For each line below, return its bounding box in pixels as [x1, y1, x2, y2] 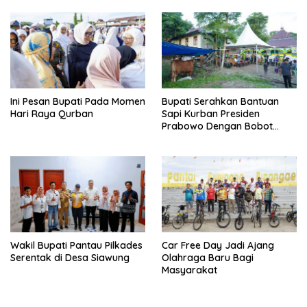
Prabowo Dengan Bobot [162, 120, 273, 133]
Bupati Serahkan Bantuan [162, 95, 279, 108]
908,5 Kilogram [162, 132, 231, 145]
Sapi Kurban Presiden [162, 108, 260, 121]
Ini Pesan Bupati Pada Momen [10, 95, 145, 108]
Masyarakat [162, 263, 217, 276]
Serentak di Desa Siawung [10, 251, 130, 264]
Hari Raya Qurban [10, 108, 93, 121]
